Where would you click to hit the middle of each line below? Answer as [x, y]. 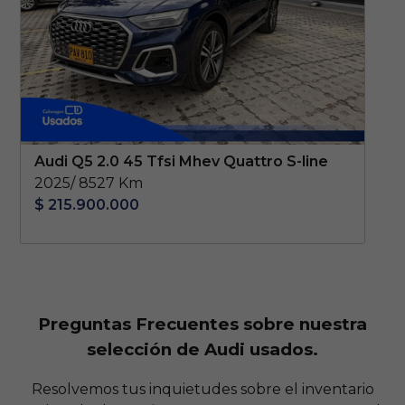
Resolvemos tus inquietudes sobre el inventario [202, 390]
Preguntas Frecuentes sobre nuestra [202, 324]
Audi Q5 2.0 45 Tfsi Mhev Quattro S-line [181, 161]
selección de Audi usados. [202, 349]
